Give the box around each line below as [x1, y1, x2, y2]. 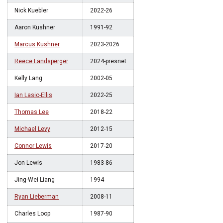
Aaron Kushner [14, 24, 55, 31]
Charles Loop [14, 210, 50, 217]
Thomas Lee [14, 109, 49, 115]
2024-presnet [90, 58, 126, 65]
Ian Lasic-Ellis [14, 92, 52, 99]
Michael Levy [14, 125, 50, 132]
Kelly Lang [14, 75, 42, 82]
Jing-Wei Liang [14, 176, 55, 183]
